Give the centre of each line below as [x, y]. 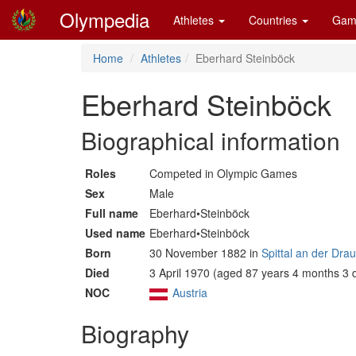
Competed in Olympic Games [223, 173]
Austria [190, 292]
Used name [115, 233]
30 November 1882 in [205, 253]
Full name [112, 213]
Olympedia [104, 19]
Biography [135, 333]
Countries [275, 20]
